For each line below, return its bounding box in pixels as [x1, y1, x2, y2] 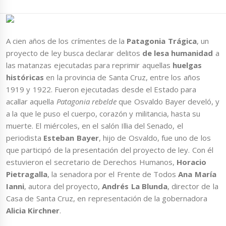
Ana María [178, 169, 216, 180]
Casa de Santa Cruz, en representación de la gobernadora [6, 193, 208, 204]
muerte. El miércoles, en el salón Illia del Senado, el [6, 121, 183, 131]
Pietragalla [6, 169, 47, 180]
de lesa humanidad [142, 48, 213, 59]
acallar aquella [6, 96, 56, 107]
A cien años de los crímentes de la [6, 36, 127, 46]
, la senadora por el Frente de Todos [47, 169, 179, 180]
